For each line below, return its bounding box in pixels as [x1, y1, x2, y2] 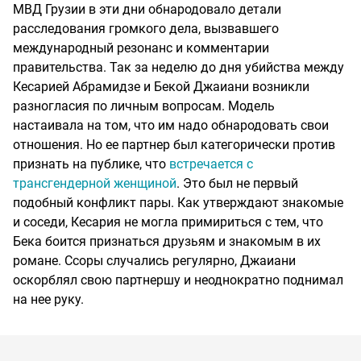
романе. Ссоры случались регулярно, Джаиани [13, 253, 296, 269]
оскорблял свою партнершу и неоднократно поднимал [13, 272, 343, 288]
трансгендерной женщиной [13, 176, 176, 192]
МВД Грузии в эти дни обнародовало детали [13, 2, 281, 18]
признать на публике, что [13, 156, 169, 172]
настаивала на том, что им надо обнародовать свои [13, 118, 329, 134]
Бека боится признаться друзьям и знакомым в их [13, 234, 321, 250]
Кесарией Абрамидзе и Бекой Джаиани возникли [13, 79, 309, 95]
